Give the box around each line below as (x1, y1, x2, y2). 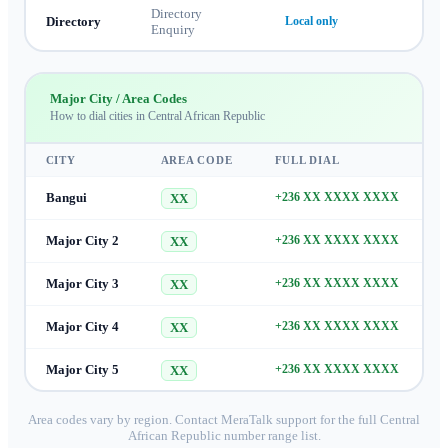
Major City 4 (45, 318, 119, 334)
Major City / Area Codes (49, 91, 187, 107)
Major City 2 (45, 232, 119, 248)
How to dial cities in (49, 109, 148, 124)
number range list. (220, 428, 321, 444)
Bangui (45, 189, 87, 205)
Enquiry (150, 22, 195, 38)
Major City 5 (45, 361, 119, 377)
